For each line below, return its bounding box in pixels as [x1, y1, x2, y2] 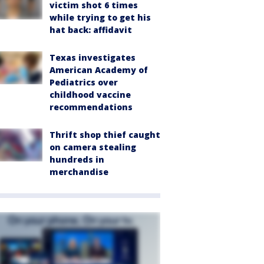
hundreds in [49, 153, 104, 165]
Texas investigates [49, 51, 136, 63]
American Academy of [49, 64, 148, 75]
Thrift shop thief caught [49, 128, 160, 140]
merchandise [49, 166, 108, 177]
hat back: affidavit [49, 24, 132, 35]
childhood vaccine [49, 88, 131, 100]
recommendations [49, 101, 133, 113]
